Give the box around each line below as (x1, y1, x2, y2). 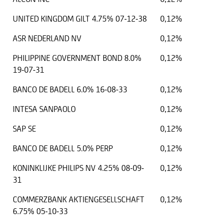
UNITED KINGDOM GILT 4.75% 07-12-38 (13, 14, 147, 24)
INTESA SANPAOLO (13, 104, 76, 114)
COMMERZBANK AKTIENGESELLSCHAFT (13, 194, 144, 205)
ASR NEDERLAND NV (13, 33, 82, 44)
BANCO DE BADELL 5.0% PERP (13, 143, 113, 154)
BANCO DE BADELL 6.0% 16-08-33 (13, 84, 127, 95)
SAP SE (13, 124, 36, 134)
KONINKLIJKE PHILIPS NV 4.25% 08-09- (13, 163, 144, 173)
